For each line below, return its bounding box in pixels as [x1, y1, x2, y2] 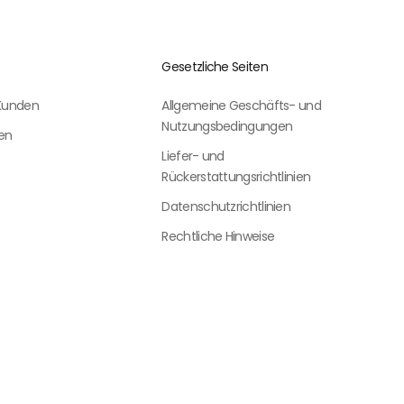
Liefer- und [161, 146, 225, 165]
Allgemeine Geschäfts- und [161, 96, 321, 115]
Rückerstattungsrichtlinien [161, 167, 311, 186]
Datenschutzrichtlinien [161, 197, 291, 216]
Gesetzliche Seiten [161, 57, 268, 76]
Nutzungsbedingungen [161, 116, 293, 135]
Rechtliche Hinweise [161, 226, 275, 245]
